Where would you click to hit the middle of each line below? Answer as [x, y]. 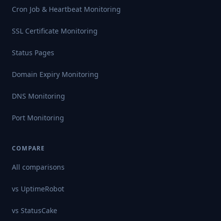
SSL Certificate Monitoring [55, 31]
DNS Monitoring [38, 96]
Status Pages [33, 53]
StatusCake [39, 210]
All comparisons [38, 167]
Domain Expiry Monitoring [55, 74]
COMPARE [29, 148]
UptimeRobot [42, 189]
